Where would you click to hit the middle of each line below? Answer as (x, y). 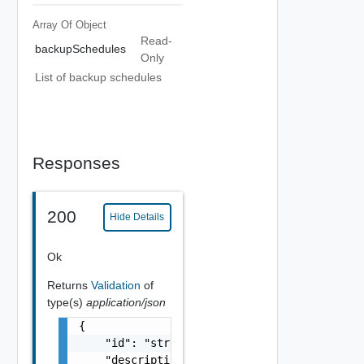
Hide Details (137, 217)
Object (91, 24)
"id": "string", (140, 342)
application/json (126, 302)
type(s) (66, 302)
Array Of (54, 24)
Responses (76, 162)
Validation (117, 285)
